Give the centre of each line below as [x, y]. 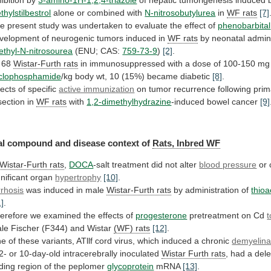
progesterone [162, 216]
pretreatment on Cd [227, 216]
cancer [245, 101]
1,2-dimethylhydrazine [129, 101]
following [235, 89]
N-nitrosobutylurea [180, 12]
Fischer [25, 228]
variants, [58, 241]
